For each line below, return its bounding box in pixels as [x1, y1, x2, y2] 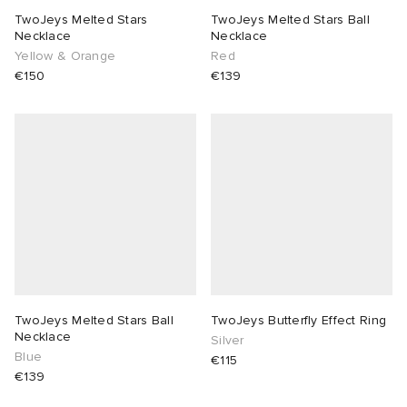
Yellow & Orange [15, 48, 116, 65]
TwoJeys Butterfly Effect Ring [211, 313, 387, 329]
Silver [211, 333, 244, 349]
